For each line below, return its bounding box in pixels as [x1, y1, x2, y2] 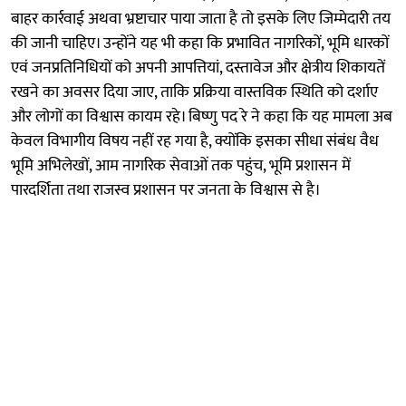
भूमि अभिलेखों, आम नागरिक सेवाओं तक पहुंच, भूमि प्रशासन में [11, 151, 351, 179]
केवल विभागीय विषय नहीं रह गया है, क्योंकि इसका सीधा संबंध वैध [11, 127, 379, 155]
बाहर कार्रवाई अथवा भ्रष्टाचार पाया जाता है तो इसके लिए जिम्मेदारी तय [11, 5, 391, 33]
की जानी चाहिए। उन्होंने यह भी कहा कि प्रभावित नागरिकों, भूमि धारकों [11, 29, 389, 57]
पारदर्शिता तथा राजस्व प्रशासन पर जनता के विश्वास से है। [11, 176, 321, 204]
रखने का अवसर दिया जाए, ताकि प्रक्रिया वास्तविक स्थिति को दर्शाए [11, 78, 378, 106]
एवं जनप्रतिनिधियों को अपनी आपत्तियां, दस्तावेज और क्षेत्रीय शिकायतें [11, 53, 385, 82]
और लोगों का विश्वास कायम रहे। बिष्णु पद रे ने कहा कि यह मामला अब [11, 102, 392, 130]
